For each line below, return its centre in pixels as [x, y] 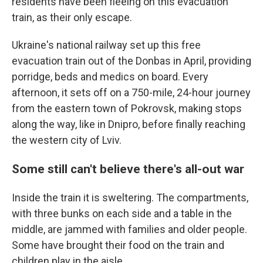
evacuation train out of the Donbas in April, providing [131, 60]
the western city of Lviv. [67, 140]
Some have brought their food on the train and [118, 245]
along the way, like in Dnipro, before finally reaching [129, 124]
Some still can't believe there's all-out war [128, 168]
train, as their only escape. [72, 17]
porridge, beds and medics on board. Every [110, 76]
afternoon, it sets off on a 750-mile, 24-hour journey [131, 92]
